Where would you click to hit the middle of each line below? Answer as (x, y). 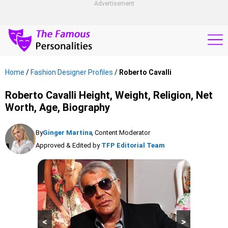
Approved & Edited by (68, 145)
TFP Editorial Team (133, 145)
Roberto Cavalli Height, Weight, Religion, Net (109, 95)
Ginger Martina (68, 133)
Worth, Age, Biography (58, 107)
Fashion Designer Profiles (72, 72)
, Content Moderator (121, 133)
